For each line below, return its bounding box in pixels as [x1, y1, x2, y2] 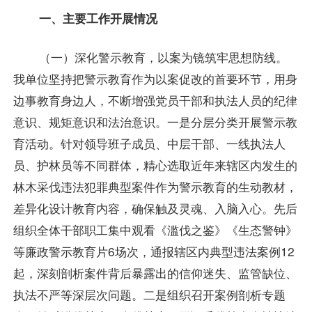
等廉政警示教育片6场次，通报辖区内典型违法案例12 [13, 242, 295, 260]
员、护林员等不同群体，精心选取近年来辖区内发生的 [13, 156, 297, 174]
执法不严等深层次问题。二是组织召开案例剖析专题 [13, 286, 286, 304]
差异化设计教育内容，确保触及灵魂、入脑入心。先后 [13, 199, 297, 217]
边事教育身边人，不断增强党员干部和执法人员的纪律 [13, 91, 297, 109]
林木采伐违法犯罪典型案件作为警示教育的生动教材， [13, 178, 297, 196]
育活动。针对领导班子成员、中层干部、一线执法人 [13, 134, 286, 153]
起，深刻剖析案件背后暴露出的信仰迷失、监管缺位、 [13, 264, 297, 282]
